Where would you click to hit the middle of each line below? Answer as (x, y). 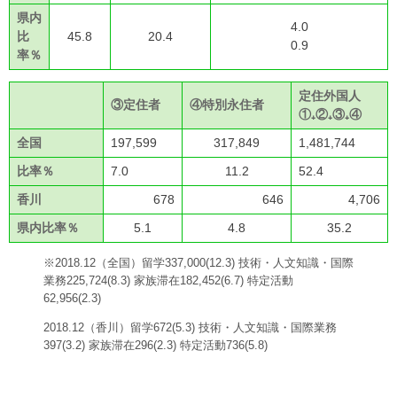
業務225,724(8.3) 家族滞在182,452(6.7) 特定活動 (168, 281)
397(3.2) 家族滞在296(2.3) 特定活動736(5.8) (156, 346)
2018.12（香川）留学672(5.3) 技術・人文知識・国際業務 (190, 328)
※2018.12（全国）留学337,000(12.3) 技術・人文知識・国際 (198, 263)
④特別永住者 (227, 105)
